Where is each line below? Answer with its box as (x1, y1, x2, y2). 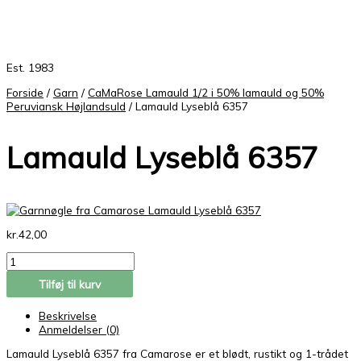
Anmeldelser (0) (39, 322, 119, 336)
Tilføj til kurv (39, 276, 101, 291)
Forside (6, 85, 44, 100)
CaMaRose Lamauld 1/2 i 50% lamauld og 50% (88, 85, 324, 100)
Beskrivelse (39, 308, 97, 322)
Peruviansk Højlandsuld (6, 99, 126, 114)
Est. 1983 (6, 60, 54, 75)
